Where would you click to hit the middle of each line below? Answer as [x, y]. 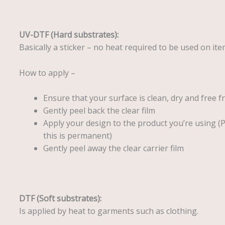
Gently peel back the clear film [99, 111]
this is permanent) [77, 136]
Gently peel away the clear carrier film [113, 148]
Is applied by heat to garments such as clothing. [108, 211]
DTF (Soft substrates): [60, 198]
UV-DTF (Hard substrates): [69, 34]
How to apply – [47, 73]
